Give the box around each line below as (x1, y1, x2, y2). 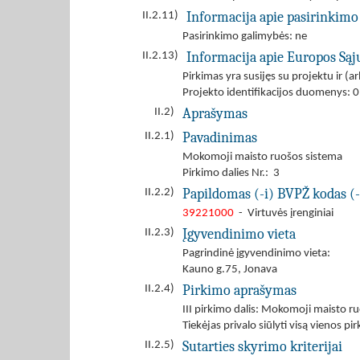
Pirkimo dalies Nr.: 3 (182, 167, 280, 179)
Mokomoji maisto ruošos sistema (182, 151, 342, 163)
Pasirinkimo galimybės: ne (182, 31, 307, 43)
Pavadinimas (182, 129, 257, 145)
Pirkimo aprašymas (182, 282, 297, 298)
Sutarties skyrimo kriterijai (182, 338, 342, 354)
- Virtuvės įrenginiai (234, 207, 333, 219)
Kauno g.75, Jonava (182, 264, 277, 276)
